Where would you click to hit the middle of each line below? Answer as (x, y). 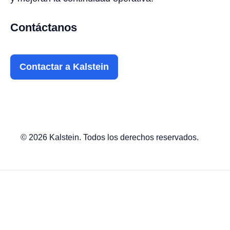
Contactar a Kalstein (64, 66)
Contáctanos (44, 27)
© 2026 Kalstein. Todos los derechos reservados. (110, 137)
